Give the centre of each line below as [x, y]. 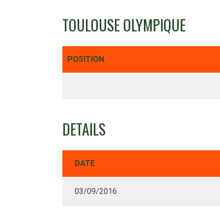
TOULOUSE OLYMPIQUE [124, 25]
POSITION [86, 59]
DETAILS [84, 129]
